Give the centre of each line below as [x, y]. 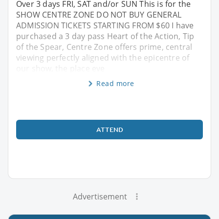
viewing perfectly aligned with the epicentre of [103, 57]
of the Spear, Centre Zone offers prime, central [104, 47]
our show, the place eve [61, 68]
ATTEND [109, 129]
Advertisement [100, 196]
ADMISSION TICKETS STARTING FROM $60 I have [105, 25]
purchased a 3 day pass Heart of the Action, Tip [105, 36]
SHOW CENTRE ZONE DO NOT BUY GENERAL [99, 14]
